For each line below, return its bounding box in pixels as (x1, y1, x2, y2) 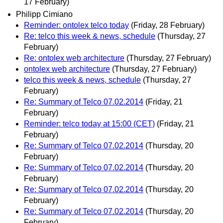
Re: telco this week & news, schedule (24, 32, 155, 41)
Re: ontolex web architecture (24, 54, 124, 63)
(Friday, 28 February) (131, 21, 205, 30)
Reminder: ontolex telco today (24, 21, 129, 30)
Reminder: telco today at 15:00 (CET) (24, 119, 155, 128)
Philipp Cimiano (16, 10, 73, 19)
